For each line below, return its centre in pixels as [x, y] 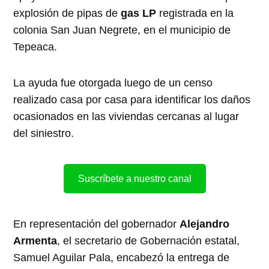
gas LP [139, 13]
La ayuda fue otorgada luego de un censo [113, 83]
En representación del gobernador [97, 224]
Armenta [35, 240]
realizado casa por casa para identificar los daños [132, 99]
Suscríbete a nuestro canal [134, 178]
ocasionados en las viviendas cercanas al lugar [126, 116]
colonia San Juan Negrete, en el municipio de [122, 30]
